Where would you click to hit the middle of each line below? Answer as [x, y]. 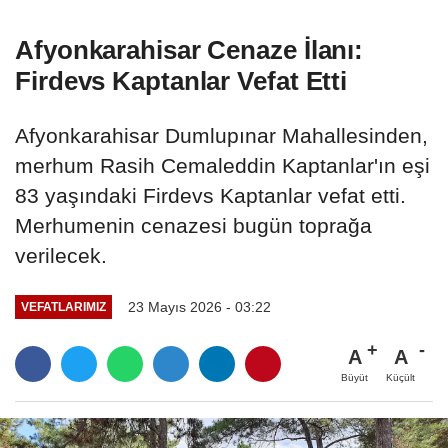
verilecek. [61, 256]
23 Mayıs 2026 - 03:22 [199, 306]
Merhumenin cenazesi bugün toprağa [193, 226]
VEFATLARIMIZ [63, 307]
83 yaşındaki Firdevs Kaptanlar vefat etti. [210, 196]
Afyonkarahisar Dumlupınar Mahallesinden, [221, 136]
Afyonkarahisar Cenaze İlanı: [189, 50]
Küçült [400, 377]
